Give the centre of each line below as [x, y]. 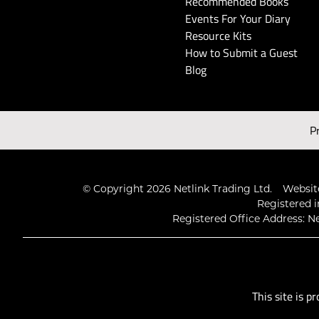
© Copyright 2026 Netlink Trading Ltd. [177, 189]
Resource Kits [219, 36]
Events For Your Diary [238, 19]
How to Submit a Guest [242, 53]
